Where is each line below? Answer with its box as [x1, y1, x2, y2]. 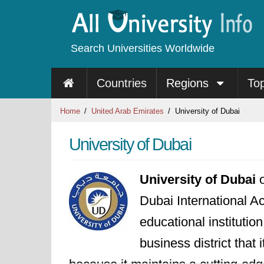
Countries [96, 77, 147, 90]
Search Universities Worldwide [71, 42, 214, 54]
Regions [166, 77, 212, 90]
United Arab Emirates [91, 107, 164, 115]
